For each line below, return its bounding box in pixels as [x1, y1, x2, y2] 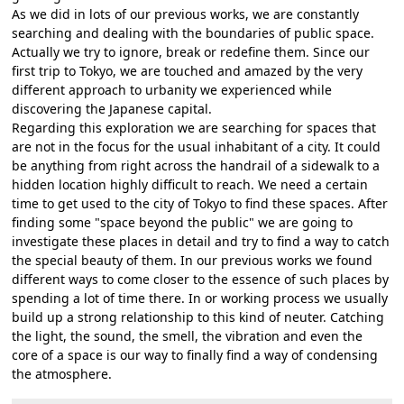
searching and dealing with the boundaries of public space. [12, 23, 375, 41]
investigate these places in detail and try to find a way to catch [12, 232, 390, 250]
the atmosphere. [12, 364, 113, 382]
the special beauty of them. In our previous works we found [12, 251, 373, 269]
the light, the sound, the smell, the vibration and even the [12, 326, 363, 344]
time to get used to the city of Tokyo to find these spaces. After [12, 194, 389, 212]
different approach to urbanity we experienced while [12, 80, 333, 98]
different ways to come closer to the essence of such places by [12, 270, 390, 288]
